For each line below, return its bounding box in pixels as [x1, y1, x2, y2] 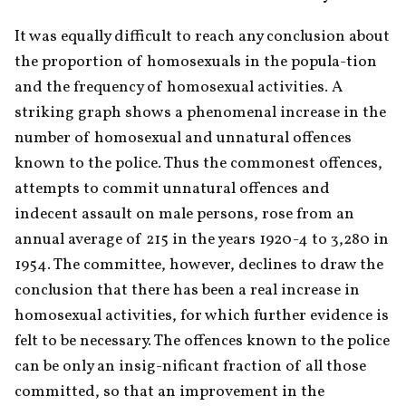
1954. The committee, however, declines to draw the [14, 253, 383, 276]
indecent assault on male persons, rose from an [14, 202, 354, 226]
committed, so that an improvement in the [14, 380, 324, 403]
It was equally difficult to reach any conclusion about [14, 24, 390, 48]
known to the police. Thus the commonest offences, [14, 151, 382, 175]
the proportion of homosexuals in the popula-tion [14, 50, 377, 73]
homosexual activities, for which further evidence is [14, 304, 389, 327]
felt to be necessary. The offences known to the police [14, 329, 390, 353]
